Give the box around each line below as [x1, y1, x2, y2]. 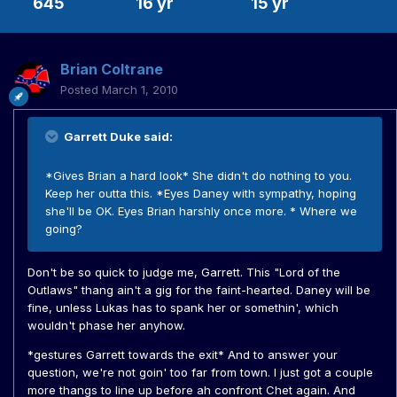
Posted [60, 82, 102, 97]
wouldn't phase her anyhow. [27, 318, 185, 333]
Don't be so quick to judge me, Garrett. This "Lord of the [27, 265, 340, 280]
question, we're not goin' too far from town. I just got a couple [27, 365, 373, 380]
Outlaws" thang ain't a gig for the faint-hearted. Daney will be [27, 283, 370, 298]
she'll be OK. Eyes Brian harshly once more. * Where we [45, 204, 357, 219]
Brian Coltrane [60, 60, 163, 79]
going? [45, 222, 82, 237]
